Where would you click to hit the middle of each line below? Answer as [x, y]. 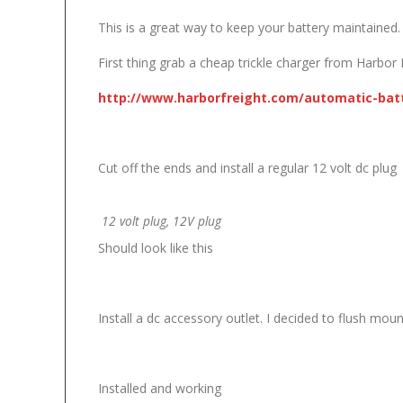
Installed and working [159, 388]
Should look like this [155, 247]
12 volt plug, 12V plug [161, 220]
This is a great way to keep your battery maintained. [249, 27]
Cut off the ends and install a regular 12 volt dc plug [247, 167]
